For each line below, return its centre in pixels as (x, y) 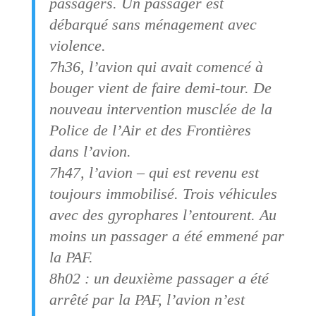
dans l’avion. (90, 151)
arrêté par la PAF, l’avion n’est (147, 299)
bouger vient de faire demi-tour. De (160, 87)
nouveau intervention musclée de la (160, 109)
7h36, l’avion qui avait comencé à (156, 66)
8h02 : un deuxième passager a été (159, 278)
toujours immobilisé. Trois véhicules (163, 193)
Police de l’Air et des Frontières (150, 130)
